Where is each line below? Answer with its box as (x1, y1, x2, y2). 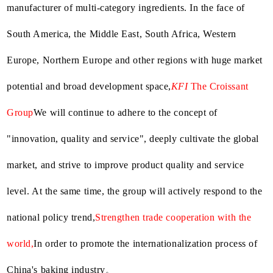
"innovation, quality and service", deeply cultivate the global (7, 133, 259, 144)
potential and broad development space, (7, 80, 171, 91)
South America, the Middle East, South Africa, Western (7, 28, 237, 39)
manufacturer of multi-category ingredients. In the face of (7, 2, 245, 13)
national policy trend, (7, 211, 96, 222)
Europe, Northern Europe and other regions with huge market (7, 54, 263, 65)
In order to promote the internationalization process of (34, 238, 258, 249)
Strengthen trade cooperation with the (95, 211, 252, 222)
